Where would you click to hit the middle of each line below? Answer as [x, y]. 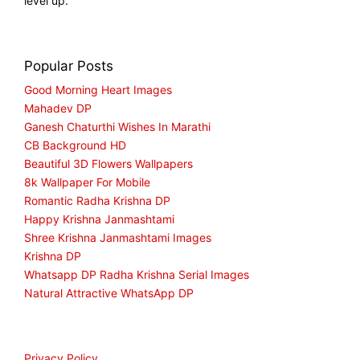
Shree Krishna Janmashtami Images [118, 238]
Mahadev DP [58, 108]
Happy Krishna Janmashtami [99, 219]
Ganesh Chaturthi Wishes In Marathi [117, 127]
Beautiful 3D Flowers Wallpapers [108, 164]
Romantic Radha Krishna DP [97, 201]
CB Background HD [75, 145]
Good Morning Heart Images [98, 90]
